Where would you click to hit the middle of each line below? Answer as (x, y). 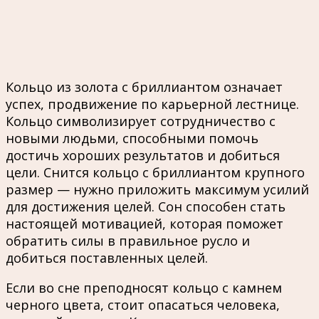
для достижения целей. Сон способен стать (146, 206)
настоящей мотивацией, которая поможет (145, 223)
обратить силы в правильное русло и (128, 240)
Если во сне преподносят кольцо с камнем (144, 287)
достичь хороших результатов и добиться (143, 155)
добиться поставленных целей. (107, 257)
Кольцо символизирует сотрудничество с (141, 121)
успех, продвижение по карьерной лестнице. (152, 104)
